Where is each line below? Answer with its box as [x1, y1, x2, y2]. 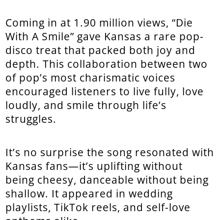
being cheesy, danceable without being [5, 173, 209, 187]
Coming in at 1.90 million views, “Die [5, 16, 193, 30]
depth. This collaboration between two [5, 57, 208, 71]
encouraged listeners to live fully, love [5, 84, 204, 99]
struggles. [5, 112, 57, 126]
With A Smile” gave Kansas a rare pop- [5, 29, 204, 44]
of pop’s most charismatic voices [5, 71, 176, 85]
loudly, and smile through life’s [5, 98, 167, 112]
